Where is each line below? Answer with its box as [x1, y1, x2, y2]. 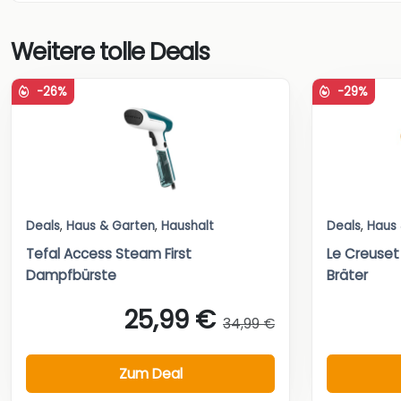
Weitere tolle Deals [11, 35, 209, 68]
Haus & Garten [66, 217, 155, 235]
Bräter [327, 265, 368, 285]
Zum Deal [118, 363, 183, 383]
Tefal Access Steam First [26, 243, 192, 263]
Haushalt [161, 217, 214, 235]
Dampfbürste [26, 265, 116, 285]
